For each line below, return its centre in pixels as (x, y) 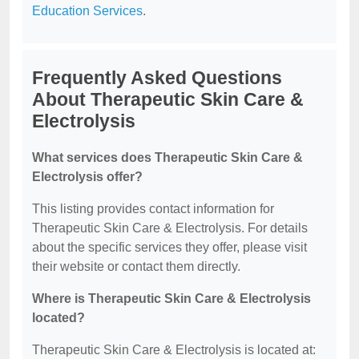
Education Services (87, 11)
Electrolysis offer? (87, 177)
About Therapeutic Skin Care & (168, 99)
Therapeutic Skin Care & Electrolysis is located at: (174, 350)
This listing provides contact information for (153, 209)
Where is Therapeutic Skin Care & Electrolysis (171, 298)
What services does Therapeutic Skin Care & (167, 157)
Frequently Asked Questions (157, 78)
